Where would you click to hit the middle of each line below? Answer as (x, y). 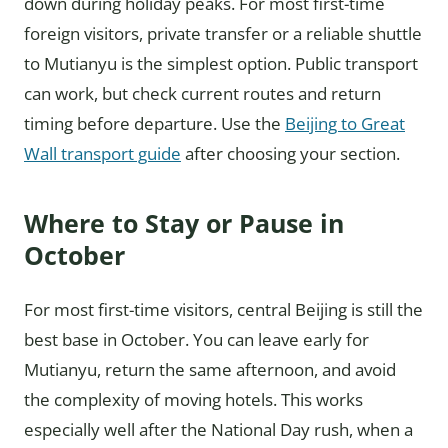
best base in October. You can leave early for (196, 340)
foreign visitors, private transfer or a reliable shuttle (223, 34)
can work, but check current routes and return (202, 94)
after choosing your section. (290, 154)
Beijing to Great (345, 124)
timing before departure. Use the (154, 124)
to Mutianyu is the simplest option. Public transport (221, 64)
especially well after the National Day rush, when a (218, 430)
